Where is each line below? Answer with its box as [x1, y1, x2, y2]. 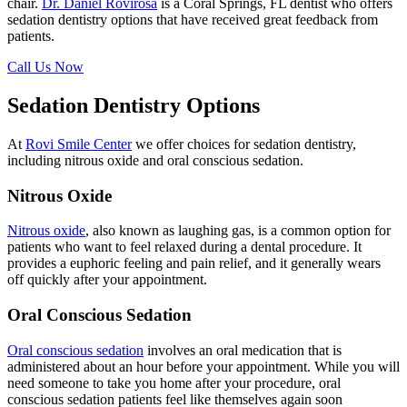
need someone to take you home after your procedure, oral [7, 374, 341, 391]
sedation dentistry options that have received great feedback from [7, 12, 378, 28]
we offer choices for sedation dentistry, [132, 136, 356, 153]
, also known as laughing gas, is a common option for [85, 223, 391, 239]
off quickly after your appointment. [7, 272, 207, 288]
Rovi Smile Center [25, 136, 132, 153]
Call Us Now [7, 59, 84, 75]
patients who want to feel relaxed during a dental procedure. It [7, 239, 362, 255]
